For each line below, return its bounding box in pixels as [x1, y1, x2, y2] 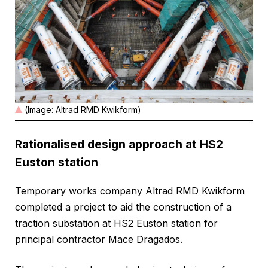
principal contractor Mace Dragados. [15, 233, 182, 245]
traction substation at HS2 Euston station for [15, 217, 218, 229]
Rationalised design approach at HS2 [15, 136, 223, 151]
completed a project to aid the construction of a [15, 200, 232, 213]
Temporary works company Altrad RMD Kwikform [15, 184, 245, 197]
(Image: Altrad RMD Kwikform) [25, 104, 141, 115]
